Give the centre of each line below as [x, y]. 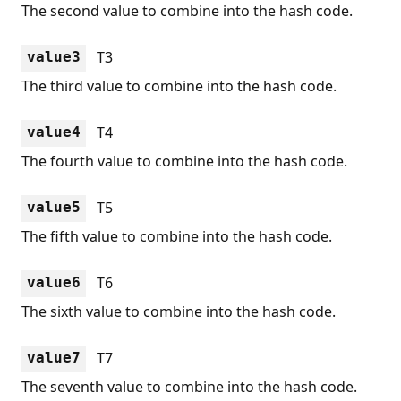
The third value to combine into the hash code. [179, 85]
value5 [54, 207]
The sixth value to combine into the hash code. [179, 311]
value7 [54, 357]
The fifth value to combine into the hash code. [177, 236]
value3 [54, 56]
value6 [54, 282]
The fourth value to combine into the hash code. [184, 161]
